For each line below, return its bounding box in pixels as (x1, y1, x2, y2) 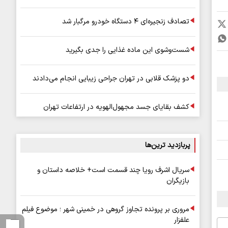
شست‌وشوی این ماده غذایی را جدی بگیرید (66, 45, 189, 55)
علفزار (174, 215, 189, 225)
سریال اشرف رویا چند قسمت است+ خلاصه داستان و (37, 165, 189, 176)
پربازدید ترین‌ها (145, 140, 190, 151)
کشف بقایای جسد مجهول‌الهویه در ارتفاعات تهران (43, 102, 189, 112)
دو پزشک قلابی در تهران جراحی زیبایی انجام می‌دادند (33, 73, 189, 84)
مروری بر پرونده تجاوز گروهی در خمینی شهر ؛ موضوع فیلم (22, 204, 189, 215)
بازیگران (166, 176, 189, 186)
